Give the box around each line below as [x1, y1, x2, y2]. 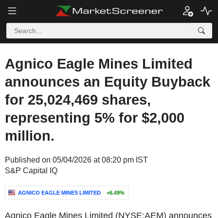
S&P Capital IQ [5, 166, 57, 175]
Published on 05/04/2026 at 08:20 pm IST [5, 156, 148, 164]
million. [5, 128, 54, 144]
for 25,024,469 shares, [5, 92, 151, 108]
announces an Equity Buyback [5, 74, 210, 90]
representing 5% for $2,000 [5, 110, 184, 126]
